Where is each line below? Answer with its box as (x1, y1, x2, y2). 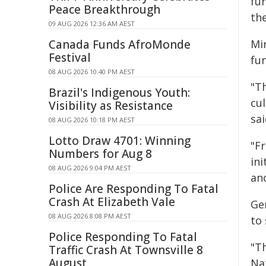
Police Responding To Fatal (49, 229, 197, 245)
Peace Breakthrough (49, 2, 160, 17)
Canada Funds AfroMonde (49, 37, 191, 52)
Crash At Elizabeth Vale (49, 194, 175, 210)
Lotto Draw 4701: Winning (49, 133, 191, 148)
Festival (49, 50, 91, 65)
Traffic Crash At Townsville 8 (49, 242, 203, 258)
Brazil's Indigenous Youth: (49, 85, 190, 100)
